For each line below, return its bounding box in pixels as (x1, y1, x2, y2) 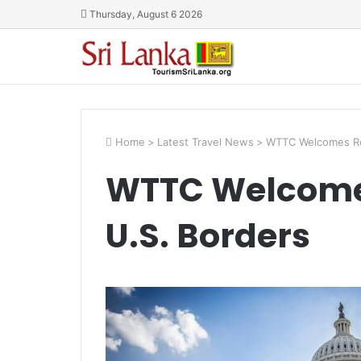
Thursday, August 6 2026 (86, 8, 202, 20)
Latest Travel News (156, 135, 254, 148)
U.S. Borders (105, 213, 310, 259)
